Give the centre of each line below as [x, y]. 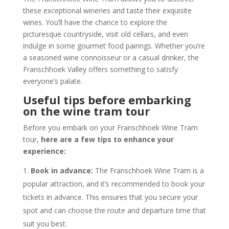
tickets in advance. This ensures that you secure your [110, 197]
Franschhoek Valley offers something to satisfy [100, 69]
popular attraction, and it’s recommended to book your [114, 184]
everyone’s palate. [52, 81]
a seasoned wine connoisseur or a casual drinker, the [111, 57]
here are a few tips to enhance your [107, 139]
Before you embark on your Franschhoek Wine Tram [110, 127]
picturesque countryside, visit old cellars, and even [105, 34]
